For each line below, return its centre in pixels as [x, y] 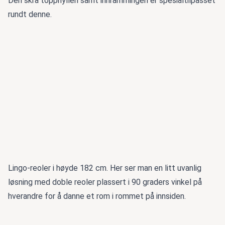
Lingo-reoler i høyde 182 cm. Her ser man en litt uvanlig [105, 168]
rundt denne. [30, 15]
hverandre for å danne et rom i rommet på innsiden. [97, 196]
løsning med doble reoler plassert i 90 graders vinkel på [105, 182]
